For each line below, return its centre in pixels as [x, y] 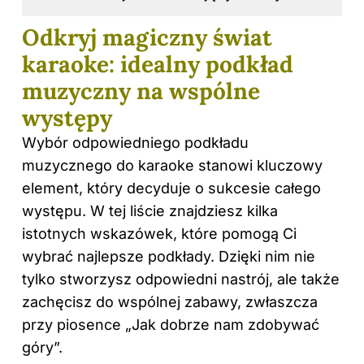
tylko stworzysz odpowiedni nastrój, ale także [181, 279]
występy [67, 118]
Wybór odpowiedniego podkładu [135, 143]
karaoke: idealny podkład [158, 65]
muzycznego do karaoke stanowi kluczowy [172, 166]
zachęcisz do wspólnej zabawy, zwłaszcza [170, 302]
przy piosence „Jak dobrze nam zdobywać [171, 325]
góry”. [42, 348]
